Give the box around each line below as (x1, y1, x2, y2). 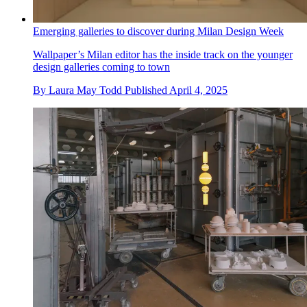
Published (125, 84, 169, 96)
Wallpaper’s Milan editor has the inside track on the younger (33, 48, 293, 60)
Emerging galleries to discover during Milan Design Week (33, 25, 284, 37)
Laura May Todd (49, 84, 122, 96)
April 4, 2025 (169, 84, 228, 96)
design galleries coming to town (33, 60, 170, 73)
